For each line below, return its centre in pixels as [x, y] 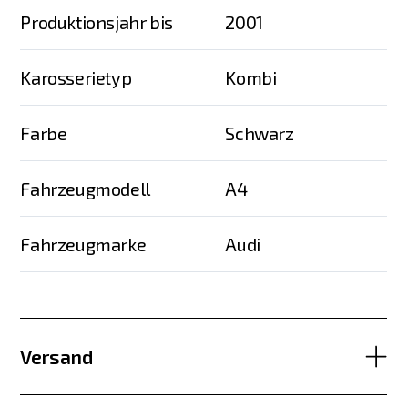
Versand [57, 356]
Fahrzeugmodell [85, 189]
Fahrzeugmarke [83, 245]
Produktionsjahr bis [97, 22]
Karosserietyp [76, 78]
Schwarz [260, 133]
